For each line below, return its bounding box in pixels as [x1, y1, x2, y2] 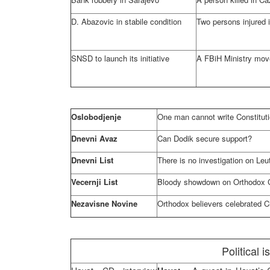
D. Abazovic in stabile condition [71, 16, 181, 27]
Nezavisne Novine [71, 198, 137, 209]
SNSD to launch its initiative [71, 52, 169, 64]
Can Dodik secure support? [157, 133, 252, 144]
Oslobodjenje [71, 111, 121, 122]
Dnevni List [71, 154, 113, 166]
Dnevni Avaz [71, 133, 118, 144]
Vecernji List [71, 176, 118, 187]
